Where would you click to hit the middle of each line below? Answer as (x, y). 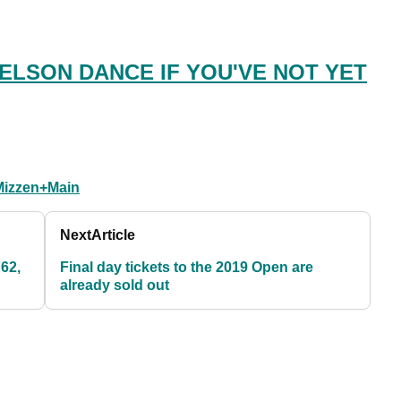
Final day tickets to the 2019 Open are (187, 268)
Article (114, 235)
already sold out (115, 286)
